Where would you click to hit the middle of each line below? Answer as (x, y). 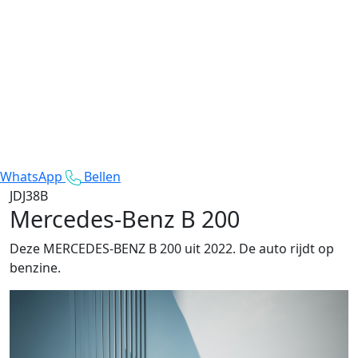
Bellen (102, 176)
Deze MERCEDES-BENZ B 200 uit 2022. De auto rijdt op (172, 248)
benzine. (35, 267)
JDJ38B (29, 195)
